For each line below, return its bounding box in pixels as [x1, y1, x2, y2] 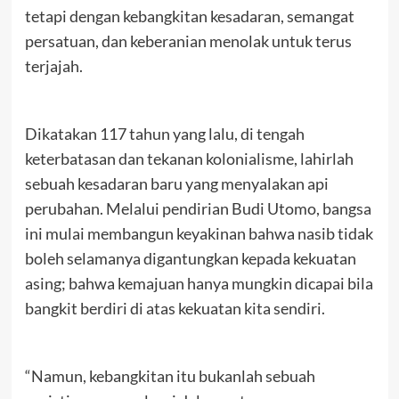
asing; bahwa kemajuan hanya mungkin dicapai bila [24, 273, 373, 293]
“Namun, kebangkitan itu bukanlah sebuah [24, 365, 315, 386]
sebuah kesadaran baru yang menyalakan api [24, 173, 329, 193]
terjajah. [24, 55, 83, 76]
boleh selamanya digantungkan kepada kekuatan [24, 248, 356, 268]
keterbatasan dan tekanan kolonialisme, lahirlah [24, 148, 354, 168]
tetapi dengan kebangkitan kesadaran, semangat [24, 5, 354, 26]
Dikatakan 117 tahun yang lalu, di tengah [24, 123, 305, 143]
